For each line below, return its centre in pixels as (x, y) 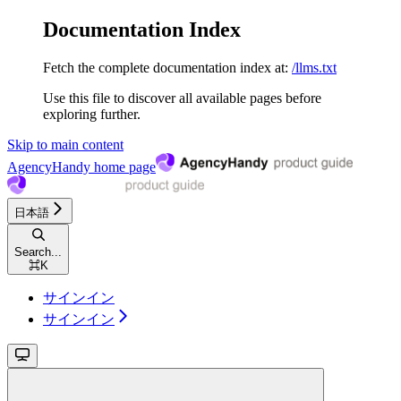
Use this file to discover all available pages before (182, 98)
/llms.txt (314, 67)
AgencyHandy (49, 166)
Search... (38, 252)
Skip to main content (65, 144)
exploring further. (92, 114)
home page (123, 166)
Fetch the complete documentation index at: (166, 67)
